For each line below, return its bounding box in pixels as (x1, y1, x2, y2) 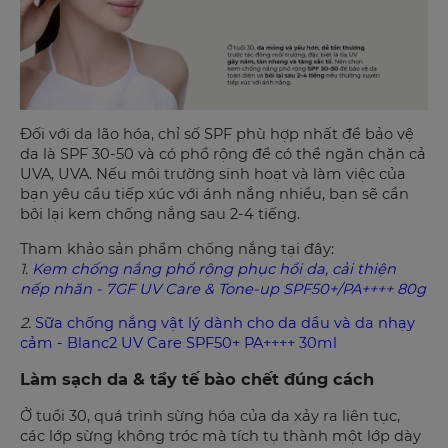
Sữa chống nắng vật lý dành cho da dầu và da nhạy (35, 314, 415, 333)
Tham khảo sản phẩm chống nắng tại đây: (20, 239, 334, 258)
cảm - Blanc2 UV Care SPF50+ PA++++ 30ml (20, 334, 337, 353)
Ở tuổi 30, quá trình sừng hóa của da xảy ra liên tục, (20, 407, 400, 426)
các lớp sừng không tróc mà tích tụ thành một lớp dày (20, 427, 421, 446)
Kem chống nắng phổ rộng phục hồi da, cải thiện (32, 259, 396, 278)
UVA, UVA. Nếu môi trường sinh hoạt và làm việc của (20, 165, 406, 184)
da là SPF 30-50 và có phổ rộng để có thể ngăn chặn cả (20, 145, 426, 164)
